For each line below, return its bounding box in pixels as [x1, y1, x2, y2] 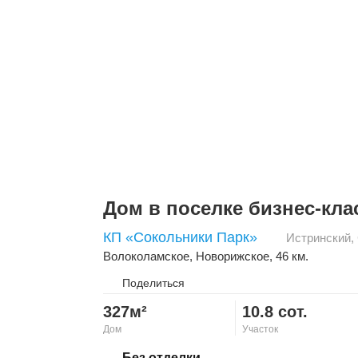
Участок [241, 323, 278, 335]
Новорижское [196, 249, 269, 263]
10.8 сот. [241, 302, 308, 320]
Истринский [286, 230, 351, 245]
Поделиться [122, 276, 185, 289]
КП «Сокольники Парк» [103, 229, 257, 245]
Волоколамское [103, 249, 189, 263]
